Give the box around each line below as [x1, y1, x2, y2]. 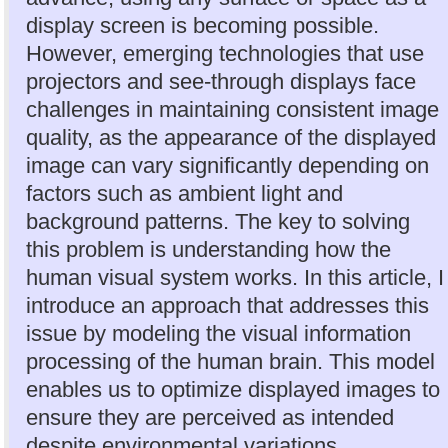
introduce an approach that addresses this [26, 292, 429, 318]
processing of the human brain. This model [26, 348, 435, 374]
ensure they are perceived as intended [26, 404, 394, 430]
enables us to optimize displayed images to [26, 376, 440, 402]
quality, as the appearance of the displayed [26, 124, 436, 150]
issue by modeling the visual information [26, 320, 411, 346]
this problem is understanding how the [26, 236, 391, 262]
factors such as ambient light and [26, 180, 343, 206]
